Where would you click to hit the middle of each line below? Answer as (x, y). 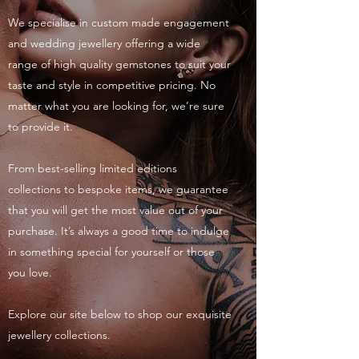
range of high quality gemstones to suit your (119, 64)
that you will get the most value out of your (115, 210)
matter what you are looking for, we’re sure (116, 106)
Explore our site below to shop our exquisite (120, 314)
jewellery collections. (59, 335)
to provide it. (40, 127)
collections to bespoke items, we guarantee (118, 189)
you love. (30, 272)
